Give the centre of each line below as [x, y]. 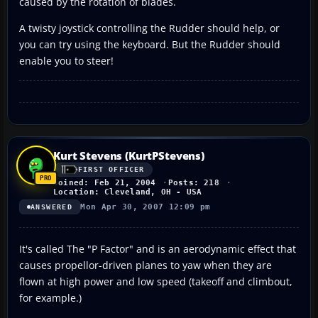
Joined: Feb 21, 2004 [105, 182]
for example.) [50, 297]
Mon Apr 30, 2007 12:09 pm [146, 207]
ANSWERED [52, 207]
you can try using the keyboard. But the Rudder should [150, 44]
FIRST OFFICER [111, 170]
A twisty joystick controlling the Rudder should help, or [149, 28]
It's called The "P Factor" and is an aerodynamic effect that [158, 248]
